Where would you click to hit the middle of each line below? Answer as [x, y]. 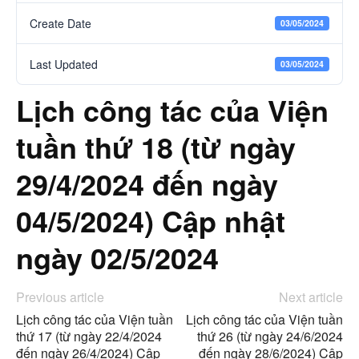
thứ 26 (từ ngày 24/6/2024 [270, 336]
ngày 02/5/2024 [117, 257]
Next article [311, 297]
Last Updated [64, 64]
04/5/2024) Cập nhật [151, 220]
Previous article [60, 297]
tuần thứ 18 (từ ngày [156, 147]
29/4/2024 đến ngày [147, 184]
